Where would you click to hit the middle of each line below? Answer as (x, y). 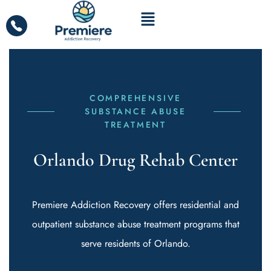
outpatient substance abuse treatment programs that (135, 224)
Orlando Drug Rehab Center (135, 160)
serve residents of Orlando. (135, 243)
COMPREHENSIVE (135, 98)
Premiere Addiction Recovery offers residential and (135, 205)
